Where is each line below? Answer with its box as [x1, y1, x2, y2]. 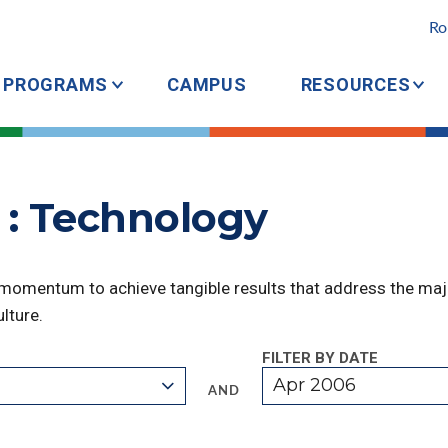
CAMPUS [167, 74, 247, 95]
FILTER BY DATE [261, 349, 378, 367]
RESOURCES [300, 74, 411, 95]
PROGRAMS [3, 74, 108, 95]
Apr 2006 [273, 374, 357, 396]
